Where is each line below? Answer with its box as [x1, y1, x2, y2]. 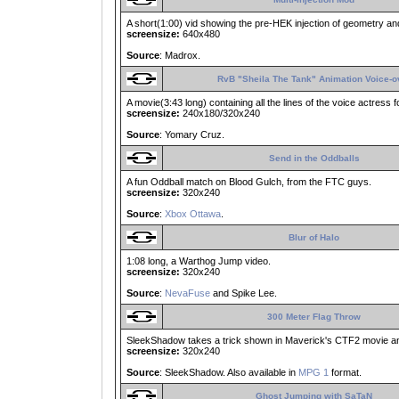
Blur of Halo [289, 232, 339, 243]
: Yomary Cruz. [159, 129, 224, 141]
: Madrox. [159, 50, 200, 61]
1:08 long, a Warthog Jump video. [126, 256, 271, 267]
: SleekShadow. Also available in [159, 367, 298, 379]
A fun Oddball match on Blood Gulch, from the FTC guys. [126, 176, 371, 188]
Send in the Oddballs [268, 153, 360, 164]
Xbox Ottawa [165, 208, 221, 220]
